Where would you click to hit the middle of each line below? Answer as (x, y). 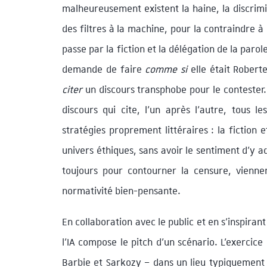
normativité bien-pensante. (121, 191)
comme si (166, 69)
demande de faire (104, 69)
